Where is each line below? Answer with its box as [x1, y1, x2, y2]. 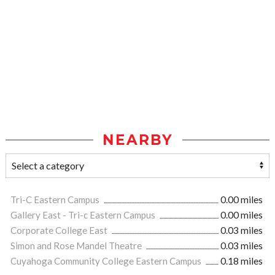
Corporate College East [10, 225, 109, 236]
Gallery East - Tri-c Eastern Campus [10, 209, 157, 221]
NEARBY [102, 131, 173, 149]
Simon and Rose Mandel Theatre [10, 240, 144, 252]
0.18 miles [220, 255, 263, 267]
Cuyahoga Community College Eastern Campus [10, 255, 203, 267]
